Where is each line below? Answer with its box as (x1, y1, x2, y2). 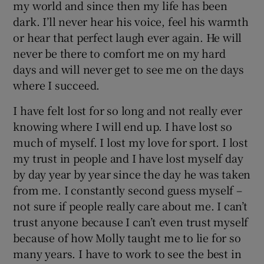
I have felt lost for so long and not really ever (13, 102, 242, 118)
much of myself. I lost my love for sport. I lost (13, 134, 248, 150)
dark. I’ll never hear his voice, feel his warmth (13, 13, 249, 29)
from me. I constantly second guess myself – (13, 181, 242, 197)
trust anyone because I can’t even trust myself (13, 213, 249, 229)
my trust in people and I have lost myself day (13, 150, 243, 166)
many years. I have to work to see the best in (13, 245, 242, 261)
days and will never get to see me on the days (13, 61, 244, 77)
